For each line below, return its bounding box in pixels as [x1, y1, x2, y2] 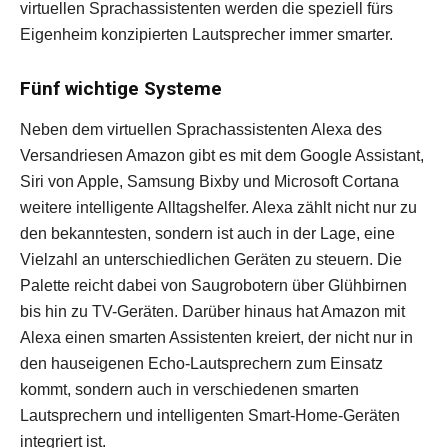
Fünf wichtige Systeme [20, 77, 222, 100]
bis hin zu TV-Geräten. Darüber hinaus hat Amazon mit [20, 303, 405, 320]
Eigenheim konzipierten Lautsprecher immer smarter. [20, 26, 393, 43]
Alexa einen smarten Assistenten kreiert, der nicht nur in [20, 329, 413, 346]
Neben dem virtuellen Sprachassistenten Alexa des [20, 121, 382, 138]
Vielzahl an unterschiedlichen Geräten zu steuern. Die [20, 251, 402, 268]
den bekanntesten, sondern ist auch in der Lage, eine [20, 225, 395, 242]
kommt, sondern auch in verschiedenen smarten [20, 381, 359, 398]
